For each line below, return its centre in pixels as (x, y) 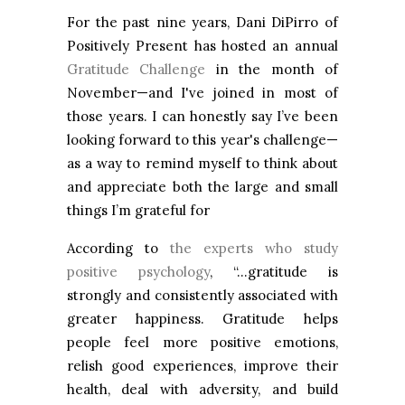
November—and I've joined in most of (202, 93)
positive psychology (138, 272)
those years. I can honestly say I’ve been (202, 117)
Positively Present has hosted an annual (202, 46)
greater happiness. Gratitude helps (202, 319)
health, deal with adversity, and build (202, 390)
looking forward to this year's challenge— (202, 140)
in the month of (272, 70)
